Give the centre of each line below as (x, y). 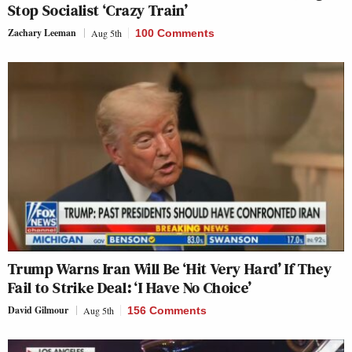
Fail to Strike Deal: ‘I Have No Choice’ (130, 287)
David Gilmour (38, 310)
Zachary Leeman (42, 32)
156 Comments (167, 310)
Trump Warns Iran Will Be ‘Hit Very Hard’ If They (170, 268)
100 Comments (175, 33)
